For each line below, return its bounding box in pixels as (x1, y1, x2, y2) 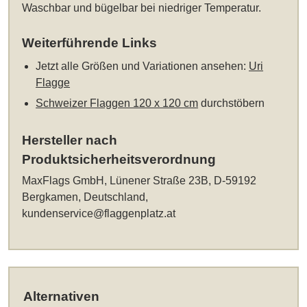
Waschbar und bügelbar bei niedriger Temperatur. (22, 2, 262, 14)
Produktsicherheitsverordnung (22, 152, 217, 167)
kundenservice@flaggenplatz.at (22, 208, 176, 220)
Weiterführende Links (22, 36, 158, 51)
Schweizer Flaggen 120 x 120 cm (36, 97, 199, 110)
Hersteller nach (22, 133, 118, 148)
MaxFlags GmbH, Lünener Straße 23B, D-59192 (22, 175, 257, 187)
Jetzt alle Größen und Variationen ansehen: (36, 60, 249, 73)
